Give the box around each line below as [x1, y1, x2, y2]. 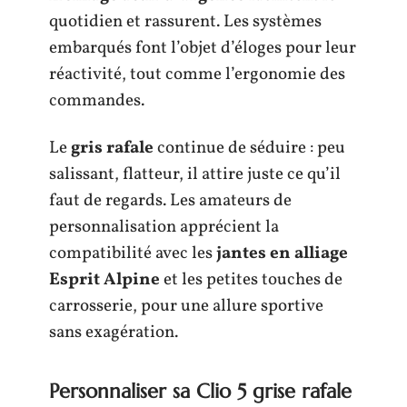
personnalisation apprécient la [49, 214, 279, 239]
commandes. [49, 89, 144, 113]
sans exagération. [49, 320, 178, 344]
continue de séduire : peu [154, 135, 345, 160]
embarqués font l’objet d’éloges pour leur [49, 36, 356, 60]
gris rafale [71, 135, 154, 160]
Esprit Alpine [49, 267, 160, 292]
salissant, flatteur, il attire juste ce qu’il [49, 162, 341, 186]
